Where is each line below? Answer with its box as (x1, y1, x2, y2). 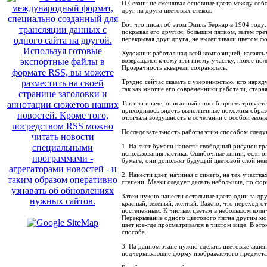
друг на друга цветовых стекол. (122, 7, 212, 14)
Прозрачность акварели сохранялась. (122, 64, 228, 71)
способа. (122, 228, 147, 235)
